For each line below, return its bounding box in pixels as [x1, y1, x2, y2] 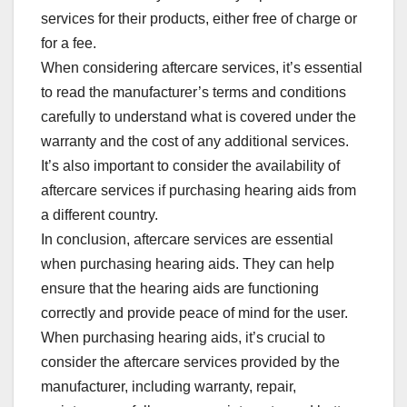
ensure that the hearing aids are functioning [41, 280, 319, 296]
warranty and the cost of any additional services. [41, 133, 349, 149]
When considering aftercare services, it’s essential [41, 59, 362, 75]
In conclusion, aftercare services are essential [41, 231, 333, 247]
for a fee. [41, 35, 96, 51]
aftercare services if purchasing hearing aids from [41, 182, 356, 198]
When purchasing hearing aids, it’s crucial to [41, 329, 325, 345]
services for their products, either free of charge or [41, 10, 357, 26]
